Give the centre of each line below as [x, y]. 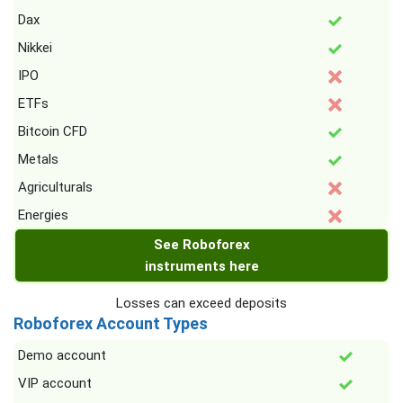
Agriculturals [55, 188]
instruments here [201, 267]
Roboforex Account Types [111, 324]
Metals [38, 160]
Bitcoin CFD [53, 132]
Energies [43, 215]
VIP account [55, 384]
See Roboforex [201, 245]
